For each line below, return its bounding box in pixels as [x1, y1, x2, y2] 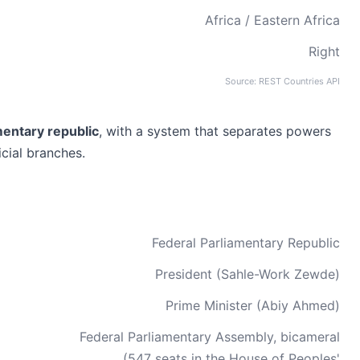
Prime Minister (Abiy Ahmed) [166, 297, 340, 313]
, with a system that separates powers [99, 123, 331, 139]
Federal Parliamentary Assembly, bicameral [80, 329, 340, 345]
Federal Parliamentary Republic [152, 235, 340, 251]
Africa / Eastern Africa [205, 12, 340, 28]
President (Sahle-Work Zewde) [155, 266, 340, 282]
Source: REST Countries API [225, 76, 340, 87]
